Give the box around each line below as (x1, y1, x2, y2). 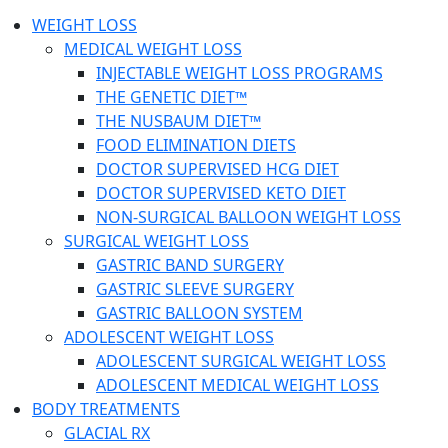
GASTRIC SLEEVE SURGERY (96, 278, 294, 301)
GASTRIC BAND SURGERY (96, 254, 284, 277)
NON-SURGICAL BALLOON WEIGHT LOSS (96, 206, 401, 229)
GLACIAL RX (64, 422, 150, 445)
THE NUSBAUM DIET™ (96, 110, 261, 133)
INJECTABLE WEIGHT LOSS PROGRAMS (96, 62, 383, 85)
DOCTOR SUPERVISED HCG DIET (96, 158, 339, 181)
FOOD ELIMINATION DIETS (96, 134, 296, 157)
